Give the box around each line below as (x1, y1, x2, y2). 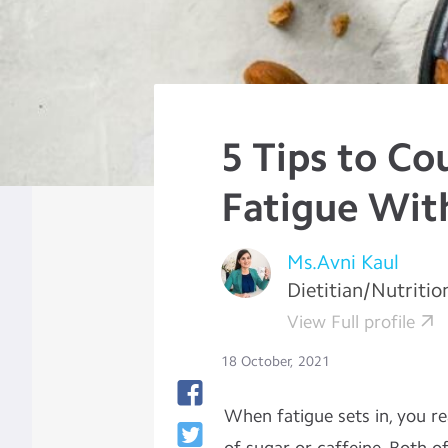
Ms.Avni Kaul (287, 250, 400, 274)
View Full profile (287, 311, 416, 333)
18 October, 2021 (221, 353, 331, 370)
